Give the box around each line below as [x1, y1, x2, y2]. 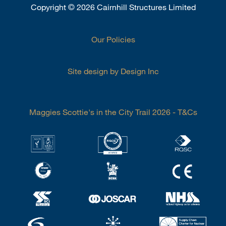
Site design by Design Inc [67, 66, 159, 76]
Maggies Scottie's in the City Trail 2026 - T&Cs [29, 107, 197, 117]
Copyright [30, 2, 68, 12]
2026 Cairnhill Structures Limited [74, 2, 196, 12]
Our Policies [91, 34, 135, 44]
